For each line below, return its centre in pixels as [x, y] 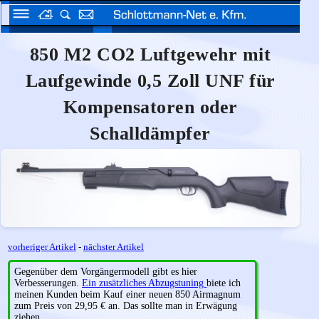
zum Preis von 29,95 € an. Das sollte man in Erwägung [126, 306]
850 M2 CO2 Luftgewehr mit [150, 54]
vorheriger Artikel [42, 247]
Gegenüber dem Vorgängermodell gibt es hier [106, 272]
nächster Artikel [114, 247]
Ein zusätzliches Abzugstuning [144, 283]
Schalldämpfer [150, 134]
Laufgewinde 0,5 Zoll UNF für [150, 81]
